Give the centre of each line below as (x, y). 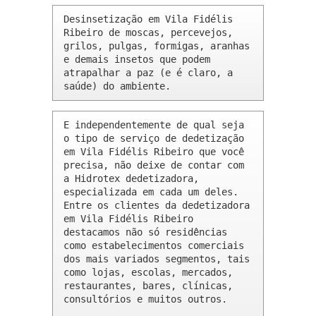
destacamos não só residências (145, 232)
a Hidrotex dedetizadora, (131, 179)
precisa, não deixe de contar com (154, 165)
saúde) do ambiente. (117, 86)
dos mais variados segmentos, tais (157, 259)
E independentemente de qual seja (154, 125)
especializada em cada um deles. (151, 192)
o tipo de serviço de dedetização (154, 139)
